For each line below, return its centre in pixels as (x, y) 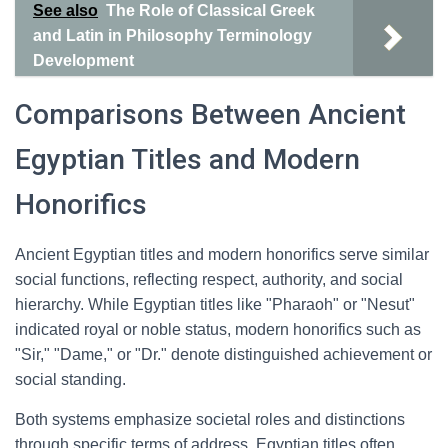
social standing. (70, 379)
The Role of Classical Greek (210, 10)
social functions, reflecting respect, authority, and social (209, 279)
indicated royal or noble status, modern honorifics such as (218, 329)
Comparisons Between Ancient (210, 114)
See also (65, 10)
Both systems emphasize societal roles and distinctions (210, 419)
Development (83, 60)
